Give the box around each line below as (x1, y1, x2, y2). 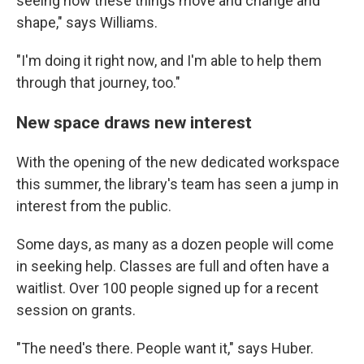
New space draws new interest (16, 112, 252, 132)
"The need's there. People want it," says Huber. (16, 340, 314, 357)
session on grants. (16, 301, 136, 318)
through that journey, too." (16, 74, 180, 91)
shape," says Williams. (16, 14, 158, 31)
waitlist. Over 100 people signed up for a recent (16, 279, 318, 297)
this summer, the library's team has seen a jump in (16, 175, 339, 193)
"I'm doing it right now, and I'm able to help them (16, 52, 322, 69)
